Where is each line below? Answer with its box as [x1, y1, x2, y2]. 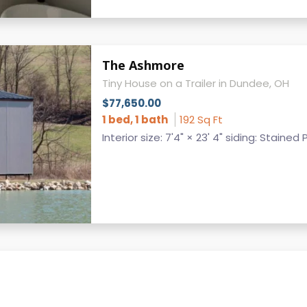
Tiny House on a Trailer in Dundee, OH [101, 75, 289, 90]
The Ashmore [101, 57, 184, 73]
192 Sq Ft [179, 112, 223, 127]
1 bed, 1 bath [101, 112, 168, 127]
